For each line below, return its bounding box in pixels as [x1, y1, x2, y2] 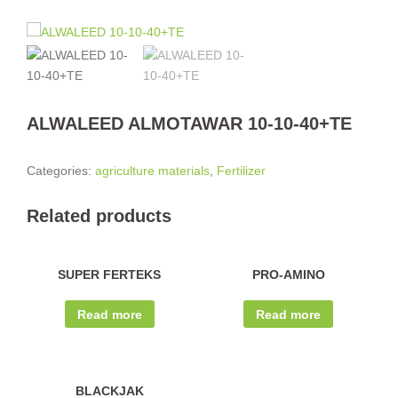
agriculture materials [95, 163, 210, 178]
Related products [27, 206, 171, 226]
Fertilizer [217, 163, 266, 178]
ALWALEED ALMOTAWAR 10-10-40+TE [27, 114, 352, 133]
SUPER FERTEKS [58, 267, 162, 282]
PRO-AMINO [251, 267, 325, 282]
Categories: [27, 163, 95, 178]
